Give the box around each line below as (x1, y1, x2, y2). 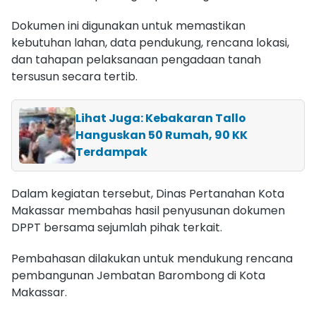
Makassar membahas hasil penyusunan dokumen (11, 202, 285, 219)
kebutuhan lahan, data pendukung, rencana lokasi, (11, 34, 289, 51)
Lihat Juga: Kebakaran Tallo (75, 109, 246, 126)
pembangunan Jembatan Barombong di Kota (11, 267, 265, 284)
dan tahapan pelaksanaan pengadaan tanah (11, 51, 261, 68)
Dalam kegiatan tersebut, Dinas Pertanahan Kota (11, 185, 284, 202)
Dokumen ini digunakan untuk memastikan (11, 17, 245, 34)
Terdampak (75, 143, 147, 160)
